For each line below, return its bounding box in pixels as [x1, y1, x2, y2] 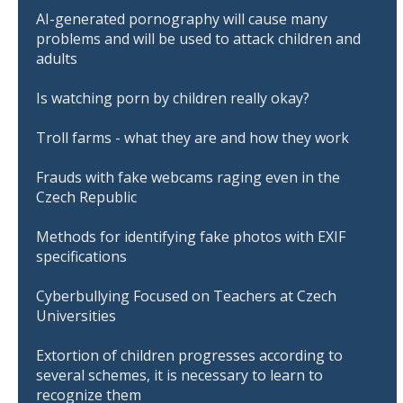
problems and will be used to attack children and [36, 28, 361, 49]
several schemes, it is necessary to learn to [36, 364, 323, 385]
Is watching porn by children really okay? [36, 87, 309, 108]
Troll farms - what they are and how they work [36, 127, 349, 148]
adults [36, 48, 77, 68]
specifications [36, 246, 127, 266]
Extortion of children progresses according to [36, 345, 343, 365]
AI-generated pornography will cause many [36, 8, 327, 29]
